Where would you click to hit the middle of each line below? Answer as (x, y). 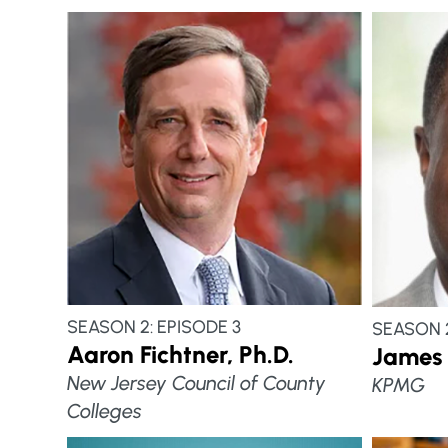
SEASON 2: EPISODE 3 (154, 327)
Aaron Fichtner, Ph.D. (181, 355)
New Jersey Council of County (197, 383)
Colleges (105, 411)
